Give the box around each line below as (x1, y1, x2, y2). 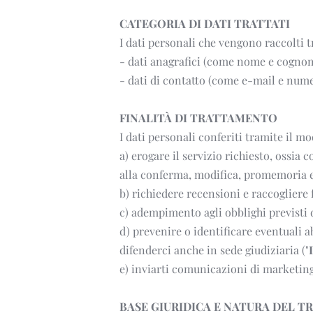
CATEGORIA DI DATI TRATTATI (119, 15, 293, 31)
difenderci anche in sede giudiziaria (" (119, 242, 309, 257)
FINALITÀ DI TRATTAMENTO (119, 110, 280, 125)
